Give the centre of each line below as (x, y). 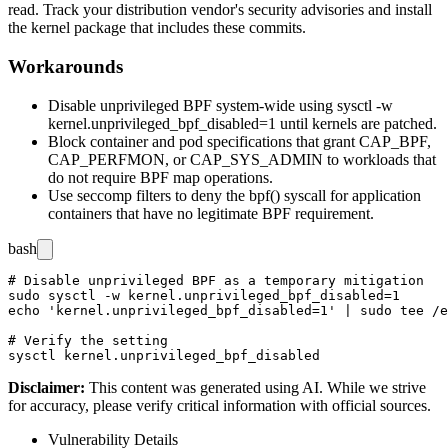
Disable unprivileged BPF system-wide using (192, 105)
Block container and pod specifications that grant (203, 141)
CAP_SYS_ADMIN (256, 159)
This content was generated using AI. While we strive (257, 387)
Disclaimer (44, 387)
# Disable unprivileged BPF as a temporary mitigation (216, 280)
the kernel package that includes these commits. (157, 28)
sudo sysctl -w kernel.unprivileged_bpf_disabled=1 (204, 295)
